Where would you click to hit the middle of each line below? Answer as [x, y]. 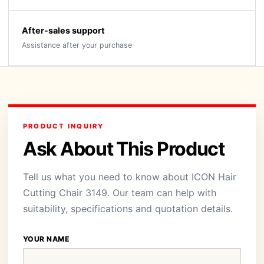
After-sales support [63, 30]
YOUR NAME [47, 239]
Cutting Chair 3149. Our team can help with [120, 193]
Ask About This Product [124, 149]
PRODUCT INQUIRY [64, 126]
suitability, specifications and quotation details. [128, 209]
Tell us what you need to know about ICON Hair [130, 177]
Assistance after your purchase [77, 45]
